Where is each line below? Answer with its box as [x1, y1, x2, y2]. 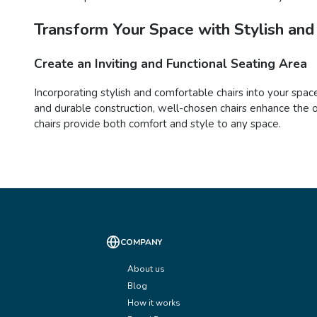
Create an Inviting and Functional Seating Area [34, 54, 307, 72]
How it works [127, 297, 181, 309]
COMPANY [120, 236, 163, 248]
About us [127, 263, 166, 275]
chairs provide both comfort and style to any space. [34, 117, 281, 132]
